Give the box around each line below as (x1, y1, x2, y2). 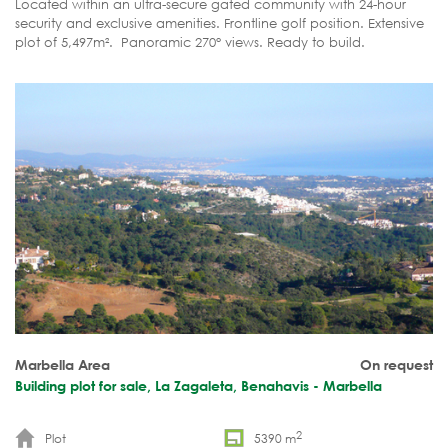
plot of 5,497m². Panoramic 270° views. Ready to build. (15, 33, 365, 51)
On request (360, 355, 433, 373)
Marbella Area (15, 355, 110, 373)
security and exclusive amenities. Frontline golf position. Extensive (15, 14, 424, 32)
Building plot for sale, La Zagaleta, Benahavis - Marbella (15, 376, 382, 394)
